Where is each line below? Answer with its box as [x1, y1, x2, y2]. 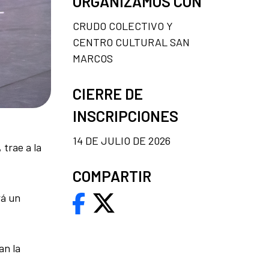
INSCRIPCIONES [73, 106, 178, 125]
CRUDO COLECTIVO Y [73, 19, 173, 32]
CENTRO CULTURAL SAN [73, 35, 190, 49]
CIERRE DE [73, 84, 143, 103]
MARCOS [73, 51, 113, 65]
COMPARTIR [73, 166, 151, 185]
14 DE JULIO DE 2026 [73, 133, 171, 147]
